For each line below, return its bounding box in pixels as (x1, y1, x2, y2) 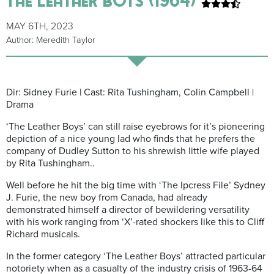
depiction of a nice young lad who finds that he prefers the (6, 133, 255, 146)
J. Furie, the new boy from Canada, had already (6, 191, 207, 204)
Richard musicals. (6, 228, 80, 241)
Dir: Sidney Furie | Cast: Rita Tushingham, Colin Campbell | (6, 86, 254, 99)
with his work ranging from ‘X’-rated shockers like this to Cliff (6, 216, 264, 229)
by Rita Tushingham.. (6, 157, 95, 170)
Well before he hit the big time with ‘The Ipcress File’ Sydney (6, 179, 265, 192)
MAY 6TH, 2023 (6, 20, 73, 33)
